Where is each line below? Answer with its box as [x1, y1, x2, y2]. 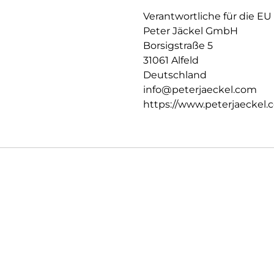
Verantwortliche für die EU [143, 10, 272, 23]
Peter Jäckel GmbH [143, 25, 238, 37]
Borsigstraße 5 [143, 40, 213, 52]
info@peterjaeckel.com [143, 84, 257, 96]
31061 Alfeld [143, 54, 199, 67]
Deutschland [143, 69, 207, 81]
